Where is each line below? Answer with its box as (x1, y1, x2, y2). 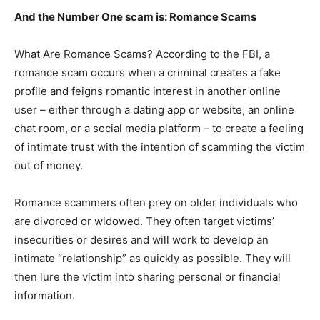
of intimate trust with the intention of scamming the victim (14, 140, 305, 154)
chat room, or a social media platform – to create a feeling (14, 121, 304, 136)
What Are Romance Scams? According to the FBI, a (14, 47, 270, 61)
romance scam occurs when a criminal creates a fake (14, 66, 281, 80)
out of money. (14, 159, 83, 173)
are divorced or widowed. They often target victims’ (14, 214, 274, 229)
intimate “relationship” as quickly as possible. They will (14, 251, 291, 266)
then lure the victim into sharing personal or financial (14, 270, 281, 284)
